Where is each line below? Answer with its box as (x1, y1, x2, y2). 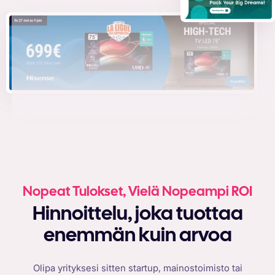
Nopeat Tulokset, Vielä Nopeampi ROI (23, 185, 252, 198)
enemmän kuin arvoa (43, 227, 232, 246)
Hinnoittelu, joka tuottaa (32, 206, 45, 224)
